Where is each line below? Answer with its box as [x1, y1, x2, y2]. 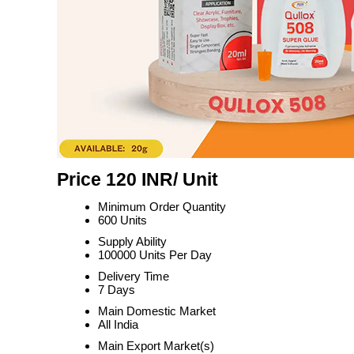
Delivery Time [98, 269, 169, 283]
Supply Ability [98, 235, 167, 248]
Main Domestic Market [98, 304, 216, 318]
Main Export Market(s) [98, 339, 214, 352]
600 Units [98, 213, 147, 227]
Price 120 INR [57, 170, 173, 190]
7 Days [98, 283, 135, 296]
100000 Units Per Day [98, 248, 212, 262]
